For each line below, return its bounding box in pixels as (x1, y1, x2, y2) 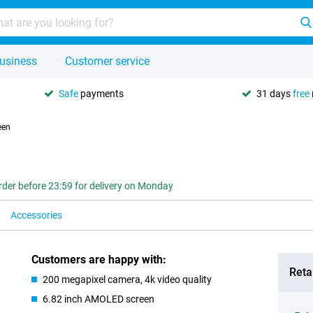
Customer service (65, 54, 150, 68)
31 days (256, 87, 293, 99)
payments (78, 87, 124, 99)
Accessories (10, 210, 62, 221)
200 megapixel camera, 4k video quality (43, 274, 212, 285)
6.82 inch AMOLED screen (43, 293, 155, 305)
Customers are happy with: (31, 253, 167, 266)
